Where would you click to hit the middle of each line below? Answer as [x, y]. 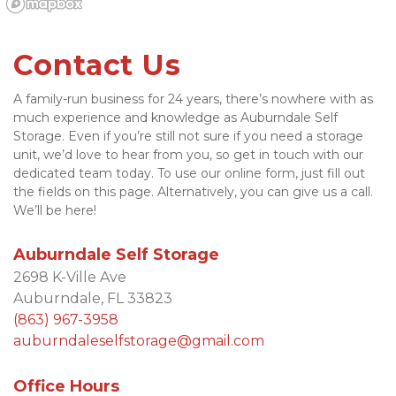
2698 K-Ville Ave [70, 277]
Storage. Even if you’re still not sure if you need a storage [188, 136]
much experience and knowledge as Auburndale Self [175, 118]
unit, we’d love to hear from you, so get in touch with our [188, 155]
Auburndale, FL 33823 [93, 298]
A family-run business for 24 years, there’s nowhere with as [193, 99]
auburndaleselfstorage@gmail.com [139, 341]
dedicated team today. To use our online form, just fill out [189, 173]
